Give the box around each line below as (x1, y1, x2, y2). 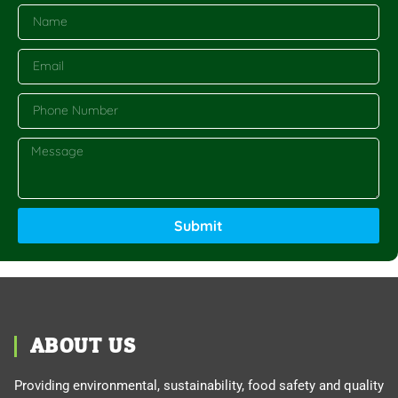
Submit (174, 216, 223, 235)
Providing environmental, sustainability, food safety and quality (14, 377, 384, 394)
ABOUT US (30, 326, 137, 365)
